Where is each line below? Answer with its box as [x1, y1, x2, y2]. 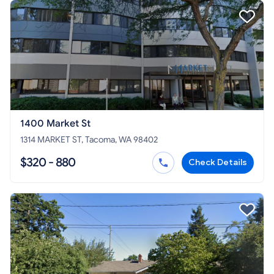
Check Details [188, 157, 247, 168]
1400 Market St [20, 117, 91, 130]
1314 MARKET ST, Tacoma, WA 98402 [20, 135, 158, 146]
